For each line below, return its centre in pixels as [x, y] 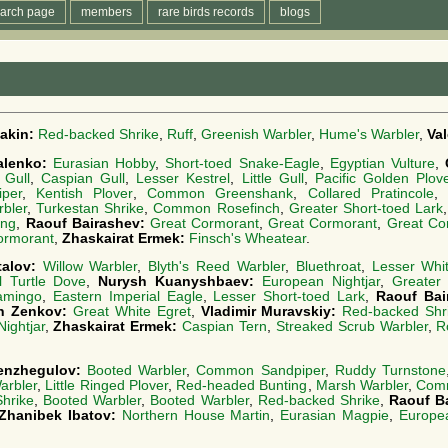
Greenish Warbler [256, 134]
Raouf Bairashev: [87, 223]
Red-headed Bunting [242, 386]
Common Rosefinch [216, 208]
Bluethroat [328, 267]
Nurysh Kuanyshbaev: [180, 282]
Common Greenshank [220, 193]
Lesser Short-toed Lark [289, 297]
